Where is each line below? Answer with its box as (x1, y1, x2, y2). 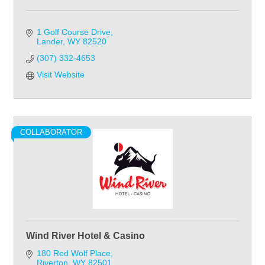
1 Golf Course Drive (36, 27, 111, 37)
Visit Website (36, 70, 85, 80)
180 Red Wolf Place (36, 248, 111, 258)
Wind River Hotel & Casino (26, 231, 145, 241)
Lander (36, 37, 63, 47)
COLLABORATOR (20, 128, 82, 137)
